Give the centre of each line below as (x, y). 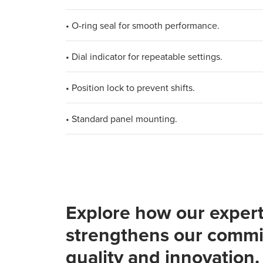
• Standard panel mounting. (122, 118)
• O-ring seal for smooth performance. (143, 25)
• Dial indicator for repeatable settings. (144, 56)
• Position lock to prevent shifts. (130, 87)
